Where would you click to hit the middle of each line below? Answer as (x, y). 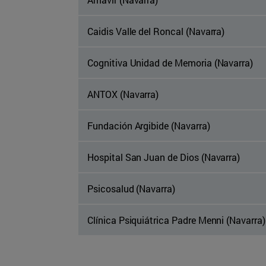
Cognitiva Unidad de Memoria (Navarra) (170, 63)
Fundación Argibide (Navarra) (149, 126)
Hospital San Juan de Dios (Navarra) (164, 157)
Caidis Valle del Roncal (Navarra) (156, 31)
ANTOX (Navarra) (123, 94)
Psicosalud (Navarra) (131, 189)
